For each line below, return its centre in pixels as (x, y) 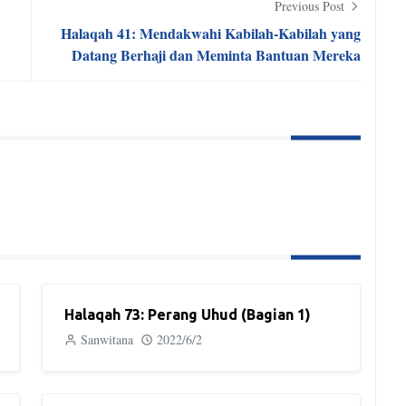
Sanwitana (107, 339)
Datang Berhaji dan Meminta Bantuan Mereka (216, 55)
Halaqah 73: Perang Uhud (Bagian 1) (188, 314)
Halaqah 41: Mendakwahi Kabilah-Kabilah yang (211, 33)
